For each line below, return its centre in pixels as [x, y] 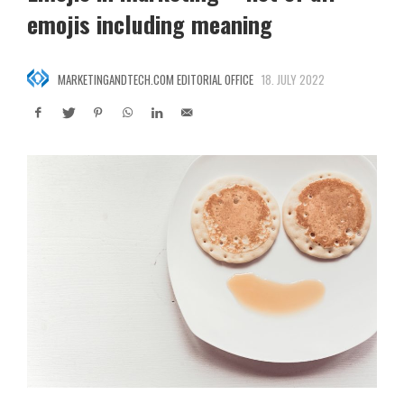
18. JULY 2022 [293, 79]
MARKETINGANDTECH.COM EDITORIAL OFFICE [155, 79]
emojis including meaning [150, 23]
